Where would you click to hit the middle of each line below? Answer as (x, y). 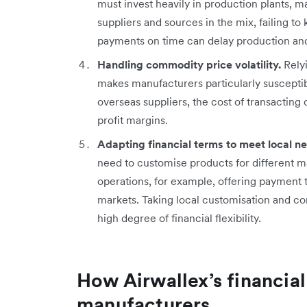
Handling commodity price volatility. (189, 64)
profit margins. (134, 120)
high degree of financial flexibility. (179, 218)
